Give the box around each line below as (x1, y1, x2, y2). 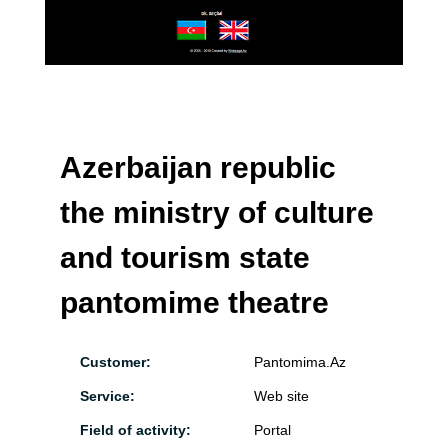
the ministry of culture (60, 195, 374, 229)
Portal (250, 421, 291, 438)
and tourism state (60, 240, 310, 274)
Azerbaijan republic (60, 150, 336, 184)
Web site (250, 387, 309, 404)
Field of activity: (80, 421, 191, 438)
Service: (80, 387, 135, 404)
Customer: (80, 353, 151, 370)
